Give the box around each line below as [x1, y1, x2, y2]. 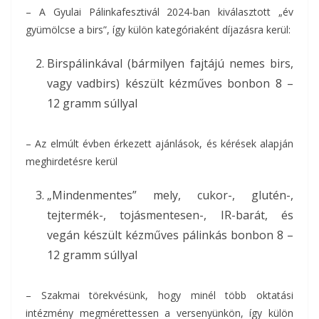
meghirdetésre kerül [26, 155, 117, 168]
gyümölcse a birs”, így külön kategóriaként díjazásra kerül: [26, 23, 291, 36]
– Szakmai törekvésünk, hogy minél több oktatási [26, 288, 293, 302]
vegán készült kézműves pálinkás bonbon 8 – [47, 227, 293, 243]
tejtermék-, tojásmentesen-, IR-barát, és [47, 207, 293, 223]
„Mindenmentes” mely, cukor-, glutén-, [47, 187, 293, 203]
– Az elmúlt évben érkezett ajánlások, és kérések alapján [26, 137, 293, 150]
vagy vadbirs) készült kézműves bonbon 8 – [47, 75, 293, 91]
